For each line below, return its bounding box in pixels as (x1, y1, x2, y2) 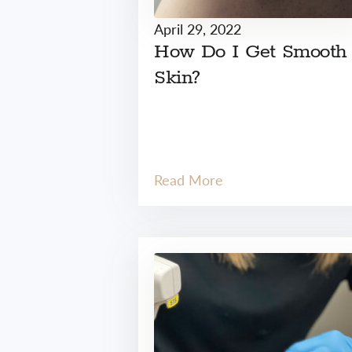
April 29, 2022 (154, 19, 242, 38)
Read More (154, 170, 224, 189)
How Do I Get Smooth (154, 41, 347, 63)
